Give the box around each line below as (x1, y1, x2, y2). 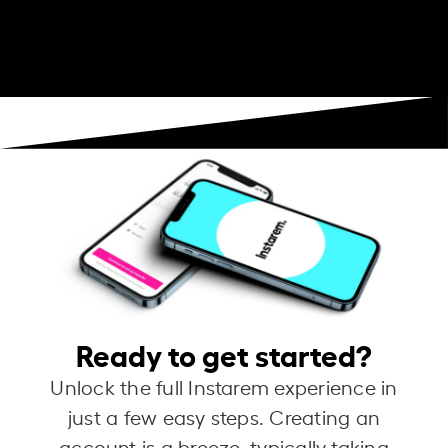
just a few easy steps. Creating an (67, 402, 381, 430)
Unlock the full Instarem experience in (50, 372, 398, 400)
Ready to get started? (75, 331, 372, 374)
